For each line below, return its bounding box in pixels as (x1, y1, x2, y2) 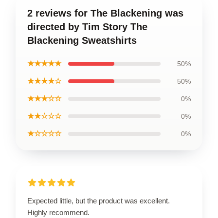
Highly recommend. (27, 208, 90, 217)
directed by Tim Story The (27, 21, 147, 32)
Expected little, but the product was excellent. (27, 197, 170, 205)
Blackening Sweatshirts (27, 35, 137, 46)
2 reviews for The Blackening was (27, 8, 183, 18)
